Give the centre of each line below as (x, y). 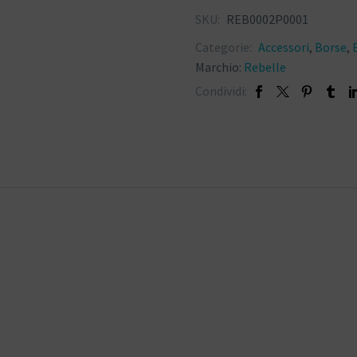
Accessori (284, 47)
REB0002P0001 (267, 20)
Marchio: (220, 67)
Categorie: (225, 47)
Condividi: (221, 91)
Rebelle (265, 67)
